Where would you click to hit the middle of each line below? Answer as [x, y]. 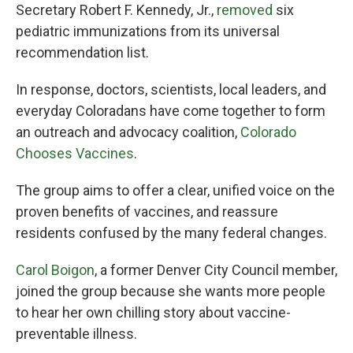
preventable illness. [76, 334]
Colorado [268, 132]
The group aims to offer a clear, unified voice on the [175, 190]
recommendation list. [82, 52]
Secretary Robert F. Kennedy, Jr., [116, 10]
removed [246, 10]
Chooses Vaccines [75, 153]
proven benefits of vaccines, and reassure [147, 212]
